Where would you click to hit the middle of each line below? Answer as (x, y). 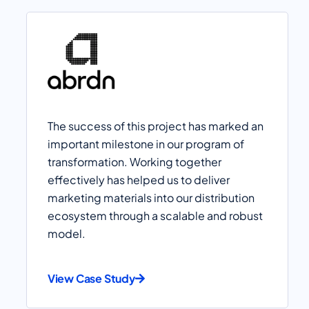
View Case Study (91, 278)
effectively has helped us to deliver (138, 179)
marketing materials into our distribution (151, 197)
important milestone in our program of (146, 143)
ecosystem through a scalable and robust (155, 215)
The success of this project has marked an (155, 126)
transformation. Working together (134, 161)
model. (66, 233)
